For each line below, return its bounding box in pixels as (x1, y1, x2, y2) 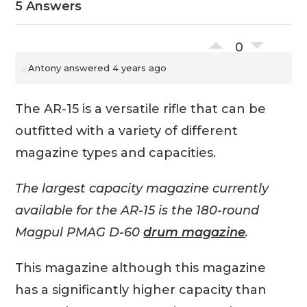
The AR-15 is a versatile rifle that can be (15, 101, 267, 116)
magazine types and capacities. (15, 145, 217, 160)
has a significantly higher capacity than (15, 282, 267, 297)
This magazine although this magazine (15, 260, 267, 275)
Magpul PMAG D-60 (15, 225, 144, 240)
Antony (28, 62, 62, 73)
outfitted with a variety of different (15, 123, 238, 138)
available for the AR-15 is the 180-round (15, 203, 260, 218)
